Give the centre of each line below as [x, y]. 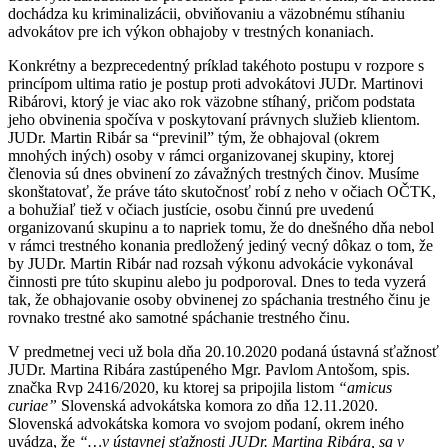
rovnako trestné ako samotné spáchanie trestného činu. [179, 317]
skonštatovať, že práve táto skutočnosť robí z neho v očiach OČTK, [222, 191]
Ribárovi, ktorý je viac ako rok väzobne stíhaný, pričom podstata [211, 101]
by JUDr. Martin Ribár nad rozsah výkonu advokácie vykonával [210, 263]
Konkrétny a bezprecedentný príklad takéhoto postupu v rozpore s [216, 65]
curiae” [32, 405]
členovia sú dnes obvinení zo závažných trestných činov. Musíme [213, 173]
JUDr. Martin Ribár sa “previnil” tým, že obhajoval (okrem [193, 137]
